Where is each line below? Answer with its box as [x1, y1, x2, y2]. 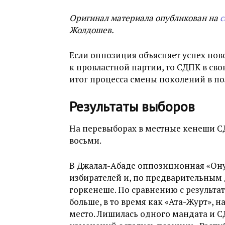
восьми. [69, 135, 101, 146]
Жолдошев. [69, 24, 114, 36]
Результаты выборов [69, 97, 195, 116]
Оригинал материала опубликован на [69, 12, 220, 24]
